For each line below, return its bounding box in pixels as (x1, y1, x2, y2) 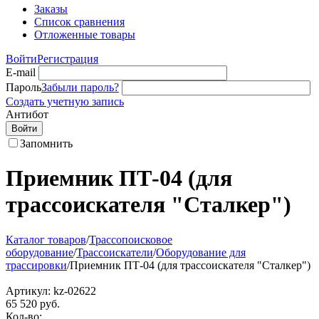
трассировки (6, 258, 67, 271)
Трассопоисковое (89, 233, 172, 246)
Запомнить (20, 137, 73, 150)
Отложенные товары (34, 28, 135, 41)
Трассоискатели (76, 246, 153, 258)
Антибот (6, 108, 48, 120)
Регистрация (37, 53, 98, 65)
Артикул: (6, 284, 51, 297)
